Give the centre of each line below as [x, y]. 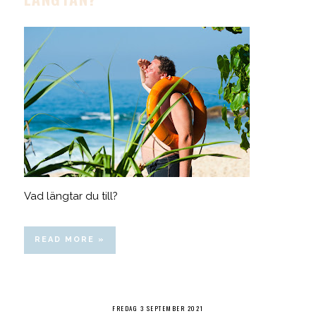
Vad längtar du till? [72, 196]
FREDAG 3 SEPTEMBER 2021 [158, 308]
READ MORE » [69, 239]
